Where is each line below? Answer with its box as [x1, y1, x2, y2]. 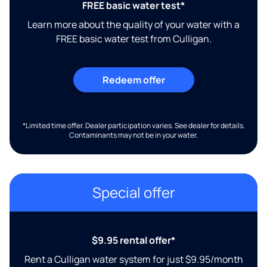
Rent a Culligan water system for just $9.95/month [24, 252, 243, 266]
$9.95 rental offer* [92, 233, 175, 247]
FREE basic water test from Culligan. [55, 32, 212, 45]
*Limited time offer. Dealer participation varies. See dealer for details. [22, 120, 245, 131]
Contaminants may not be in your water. [69, 129, 198, 140]
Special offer [92, 182, 175, 202]
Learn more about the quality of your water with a [27, 17, 240, 31]
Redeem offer [102, 73, 165, 86]
